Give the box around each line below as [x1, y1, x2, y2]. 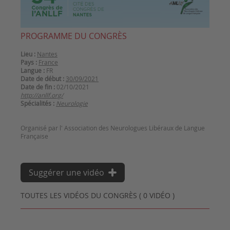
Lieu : [21, 49, 35, 58]
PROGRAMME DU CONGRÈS [21, 30, 127, 42]
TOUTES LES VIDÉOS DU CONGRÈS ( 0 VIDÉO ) [21, 190, 175, 200]
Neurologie [56, 99, 88, 107]
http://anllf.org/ [21, 90, 63, 99]
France [39, 57, 58, 66]
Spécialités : [21, 99, 54, 107]
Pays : [21, 57, 37, 66]
